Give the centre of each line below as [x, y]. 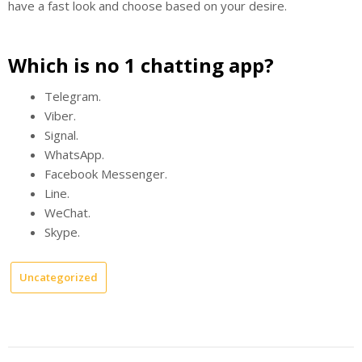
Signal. [61, 135]
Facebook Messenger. [106, 173]
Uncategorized [59, 277]
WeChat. [67, 212]
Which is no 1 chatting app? [141, 65]
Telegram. [73, 96]
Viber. [60, 115]
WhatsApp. [74, 154]
